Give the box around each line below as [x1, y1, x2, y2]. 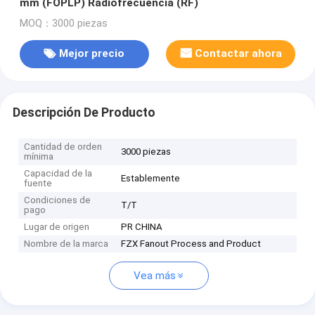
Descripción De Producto [12, 105, 155, 120]
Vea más [133, 269, 176, 283]
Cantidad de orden [24, 141, 103, 153]
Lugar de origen [24, 221, 90, 233]
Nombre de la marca [24, 238, 109, 250]
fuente [24, 178, 53, 189]
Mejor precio [59, 47, 125, 60]
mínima [24, 151, 54, 162]
